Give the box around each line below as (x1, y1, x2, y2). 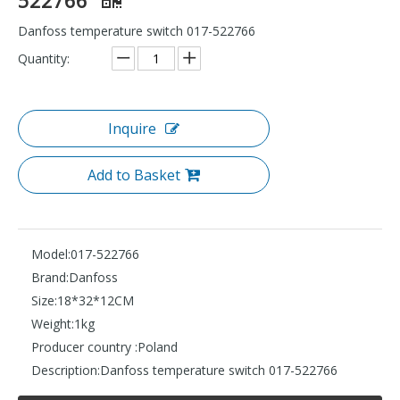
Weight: (31, 314, 74, 332)
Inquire (108, 118, 156, 138)
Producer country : (31, 337, 137, 355)
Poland (137, 337, 178, 355)
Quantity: (18, 49, 70, 67)
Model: (31, 245, 71, 262)
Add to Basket (87, 164, 180, 185)
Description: (31, 361, 100, 379)
